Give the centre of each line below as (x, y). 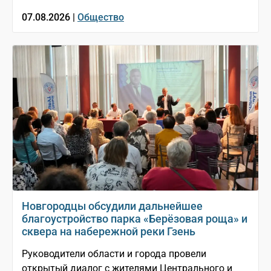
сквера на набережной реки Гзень (109, 232)
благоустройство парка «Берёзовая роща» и (135, 219)
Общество (101, 18)
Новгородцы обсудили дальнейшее (112, 206)
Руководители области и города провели (114, 254)
